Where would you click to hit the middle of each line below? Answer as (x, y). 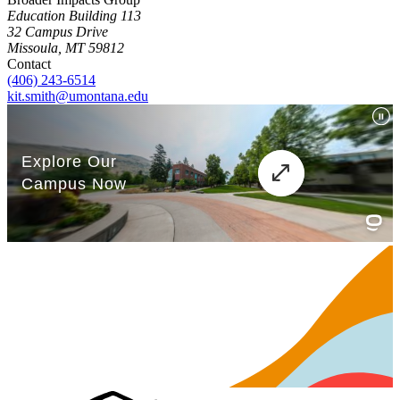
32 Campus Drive (58, 32)
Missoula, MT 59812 (66, 48)
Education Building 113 (74, 16)
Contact (29, 64)
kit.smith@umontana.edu (78, 96)
